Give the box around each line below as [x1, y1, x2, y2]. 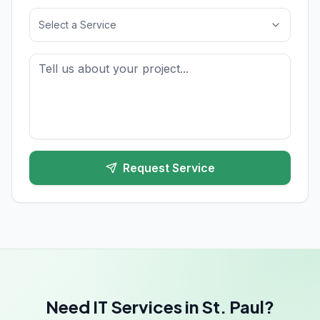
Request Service [122, 161, 215, 175]
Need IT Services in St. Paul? [46, 296, 274, 317]
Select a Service [39, 19, 116, 31]
